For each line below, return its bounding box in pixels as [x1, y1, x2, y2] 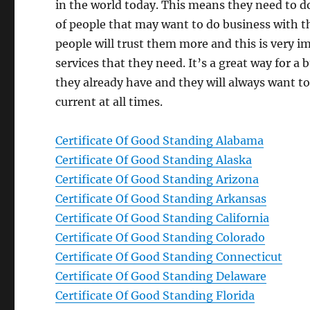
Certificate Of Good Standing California [55, 211, 270, 225]
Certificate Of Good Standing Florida [55, 289, 255, 302]
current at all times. [55, 95, 163, 109]
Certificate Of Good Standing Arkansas [55, 192, 267, 206]
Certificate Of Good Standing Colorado [55, 230, 266, 244]
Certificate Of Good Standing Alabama [55, 134, 264, 147]
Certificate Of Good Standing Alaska [55, 153, 253, 167]
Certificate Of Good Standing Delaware [55, 269, 267, 283]
